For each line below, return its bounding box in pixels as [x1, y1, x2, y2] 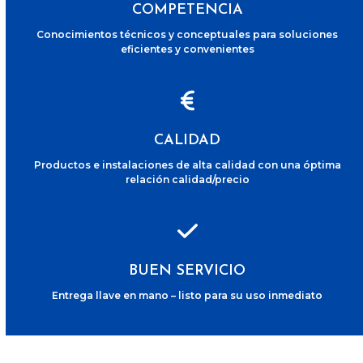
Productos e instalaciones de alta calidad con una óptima [33, 159, 341, 171]
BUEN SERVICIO [129, 263, 246, 279]
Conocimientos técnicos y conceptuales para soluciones [36, 28, 339, 41]
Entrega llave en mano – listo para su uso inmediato [52, 289, 323, 301]
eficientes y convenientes [120, 43, 254, 55]
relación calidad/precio [125, 173, 250, 186]
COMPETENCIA [131, 2, 243, 18]
